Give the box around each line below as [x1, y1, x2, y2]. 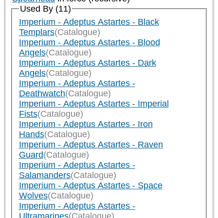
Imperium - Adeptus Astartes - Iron [18, 119, 153, 129]
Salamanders [18, 170, 71, 180]
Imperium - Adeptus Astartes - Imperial [18, 98, 169, 109]
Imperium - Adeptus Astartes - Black [18, 17, 159, 27]
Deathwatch [18, 88, 65, 98]
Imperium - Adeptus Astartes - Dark [18, 57, 156, 68]
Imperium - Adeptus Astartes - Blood [18, 37, 160, 47]
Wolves [18, 190, 48, 200]
